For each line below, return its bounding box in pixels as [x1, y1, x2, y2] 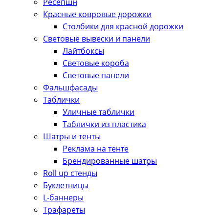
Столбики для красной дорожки [63, 21, 183, 32]
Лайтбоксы [63, 45, 104, 56]
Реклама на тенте [63, 143, 129, 154]
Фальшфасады [43, 82, 98, 93]
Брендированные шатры [63, 155, 157, 166]
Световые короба [63, 58, 129, 68]
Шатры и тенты [43, 131, 101, 142]
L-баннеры [43, 192, 84, 203]
